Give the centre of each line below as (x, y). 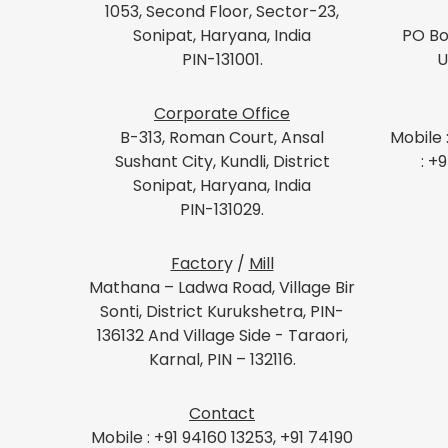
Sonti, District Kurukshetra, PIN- (222, 311)
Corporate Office (222, 113)
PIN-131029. (222, 209)
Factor (197, 263)
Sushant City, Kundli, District (222, 161)
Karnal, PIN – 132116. (222, 359)
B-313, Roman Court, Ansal (222, 137)
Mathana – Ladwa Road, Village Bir (222, 287)
